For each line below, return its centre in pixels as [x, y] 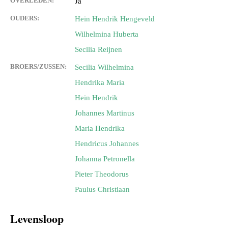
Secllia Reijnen [98, 50]
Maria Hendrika [100, 129]
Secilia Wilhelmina [104, 67]
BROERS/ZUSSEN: [38, 67]
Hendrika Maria [100, 83]
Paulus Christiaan [102, 190]
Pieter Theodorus [102, 174]
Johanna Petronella [105, 159]
